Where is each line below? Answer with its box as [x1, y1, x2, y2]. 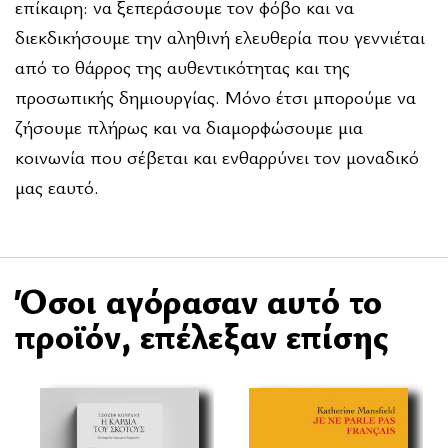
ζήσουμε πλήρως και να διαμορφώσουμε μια [15, 113, 363, 140]
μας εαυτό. [15, 173, 99, 200]
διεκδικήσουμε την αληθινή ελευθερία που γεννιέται [15, 23, 425, 50]
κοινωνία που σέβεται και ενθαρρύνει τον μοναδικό [15, 143, 419, 170]
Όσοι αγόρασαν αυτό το [15, 276, 382, 324]
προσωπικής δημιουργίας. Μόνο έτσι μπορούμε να [15, 83, 416, 110]
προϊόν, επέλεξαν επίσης [15, 311, 388, 359]
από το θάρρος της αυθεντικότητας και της [15, 53, 350, 80]
